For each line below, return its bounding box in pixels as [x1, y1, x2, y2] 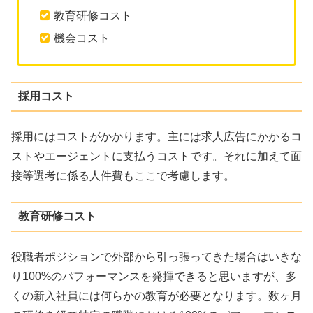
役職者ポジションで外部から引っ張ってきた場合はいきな [11, 251, 302, 263]
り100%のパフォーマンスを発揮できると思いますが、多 [11, 270, 297, 283]
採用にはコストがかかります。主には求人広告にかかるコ [11, 131, 302, 143]
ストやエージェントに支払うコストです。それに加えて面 [11, 150, 302, 163]
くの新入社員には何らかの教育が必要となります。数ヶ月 [11, 290, 302, 303]
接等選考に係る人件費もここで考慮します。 [11, 170, 235, 182]
